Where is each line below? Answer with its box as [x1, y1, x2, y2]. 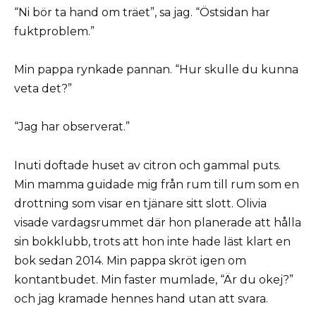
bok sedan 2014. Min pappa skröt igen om [14, 253, 246, 267]
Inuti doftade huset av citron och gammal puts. [14, 158, 281, 172]
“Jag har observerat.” [14, 120, 130, 134]
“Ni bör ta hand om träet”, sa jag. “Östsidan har [14, 6, 270, 19]
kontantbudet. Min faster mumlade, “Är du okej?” [14, 272, 293, 286]
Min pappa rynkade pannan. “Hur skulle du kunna [14, 63, 298, 77]
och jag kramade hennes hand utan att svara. [14, 291, 268, 305]
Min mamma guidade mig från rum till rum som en [14, 177, 299, 191]
